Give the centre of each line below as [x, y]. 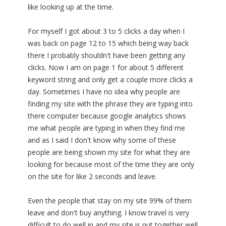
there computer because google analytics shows [107, 116]
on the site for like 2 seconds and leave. [92, 177]
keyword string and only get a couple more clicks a [110, 80]
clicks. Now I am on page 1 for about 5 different [106, 68]
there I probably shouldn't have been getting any [106, 55]
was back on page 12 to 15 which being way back [108, 43]
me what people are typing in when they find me [106, 128]
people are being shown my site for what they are [109, 152]
